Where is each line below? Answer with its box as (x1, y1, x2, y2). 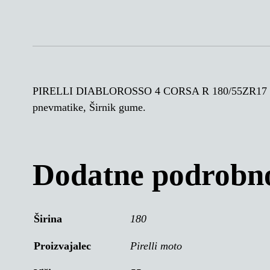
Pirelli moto (130, 239, 182, 252)
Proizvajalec (33, 239, 91, 252)
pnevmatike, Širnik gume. (32, 101, 146, 114)
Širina (33, 212, 62, 225)
